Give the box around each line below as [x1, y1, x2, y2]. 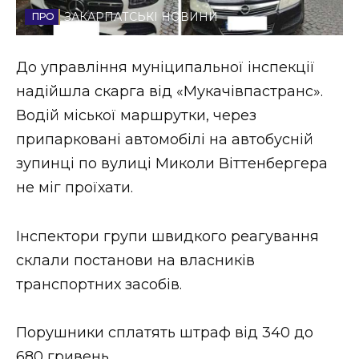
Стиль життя [36, 10, 119, 26]
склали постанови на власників [16, 251, 255, 269]
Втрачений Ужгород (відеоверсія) [36, 84, 266, 99]
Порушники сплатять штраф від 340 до [16, 324, 313, 342]
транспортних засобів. [16, 275, 182, 293]
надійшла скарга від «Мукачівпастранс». [16, 83, 323, 101]
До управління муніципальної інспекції [16, 58, 315, 77]
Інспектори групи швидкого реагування [16, 227, 319, 245]
